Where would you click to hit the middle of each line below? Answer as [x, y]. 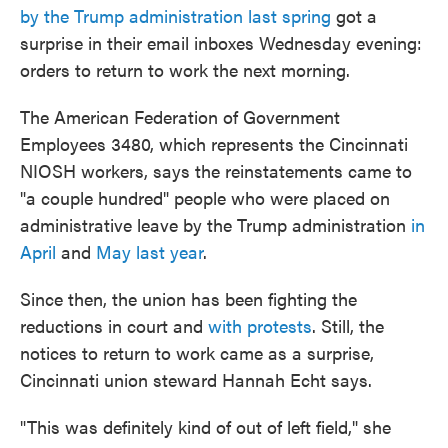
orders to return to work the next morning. [185, 70]
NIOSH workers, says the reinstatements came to [216, 171]
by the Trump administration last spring [175, 16]
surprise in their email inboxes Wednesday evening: [221, 43]
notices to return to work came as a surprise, [197, 353]
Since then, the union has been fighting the [188, 299]
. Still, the [348, 326]
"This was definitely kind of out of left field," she [205, 427]
